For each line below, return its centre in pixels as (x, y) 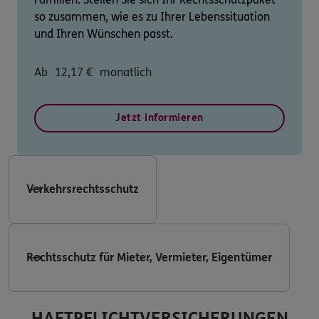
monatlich (126, 72)
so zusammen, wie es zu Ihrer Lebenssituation (152, 16)
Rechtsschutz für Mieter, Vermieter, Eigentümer (149, 257)
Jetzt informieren (159, 117)
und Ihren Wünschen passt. (104, 33)
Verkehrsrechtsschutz (83, 189)
